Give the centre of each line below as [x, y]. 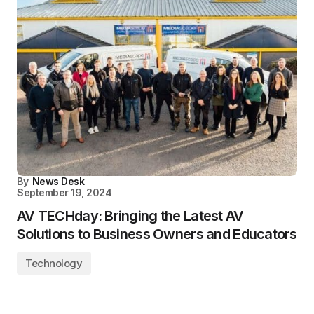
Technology [54, 263]
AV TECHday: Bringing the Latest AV [130, 216]
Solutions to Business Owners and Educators [157, 234]
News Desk [58, 181]
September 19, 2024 [64, 192]
